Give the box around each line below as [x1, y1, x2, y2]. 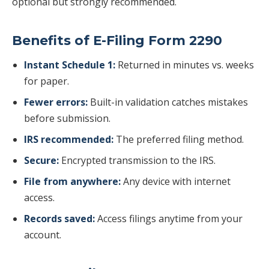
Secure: [24, 154, 59, 167]
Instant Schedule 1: [24, 58, 115, 71]
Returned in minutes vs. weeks [115, 58, 254, 71]
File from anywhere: [24, 175, 121, 188]
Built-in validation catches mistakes [88, 95, 248, 109]
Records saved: [24, 212, 95, 225]
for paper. [24, 74, 69, 88]
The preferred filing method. [113, 133, 244, 146]
